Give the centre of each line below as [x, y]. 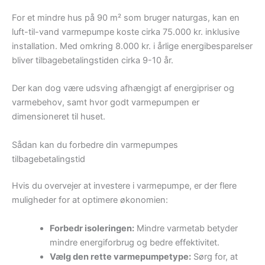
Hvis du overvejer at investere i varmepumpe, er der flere [124, 186]
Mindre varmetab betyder [186, 228]
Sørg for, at [214, 256]
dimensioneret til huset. [59, 117]
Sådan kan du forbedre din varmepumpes [95, 145]
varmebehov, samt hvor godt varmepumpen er [106, 103]
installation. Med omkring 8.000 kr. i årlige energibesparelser [132, 46]
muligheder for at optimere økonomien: [90, 200]
